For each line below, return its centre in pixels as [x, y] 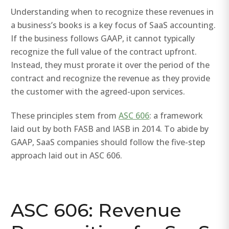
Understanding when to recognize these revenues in [112, 12]
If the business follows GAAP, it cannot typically [103, 38]
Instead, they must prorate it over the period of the [110, 65]
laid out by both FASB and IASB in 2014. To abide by [110, 129]
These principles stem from [65, 116]
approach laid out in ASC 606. [67, 156]
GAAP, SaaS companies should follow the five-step [108, 142]
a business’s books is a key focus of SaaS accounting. [113, 25]
